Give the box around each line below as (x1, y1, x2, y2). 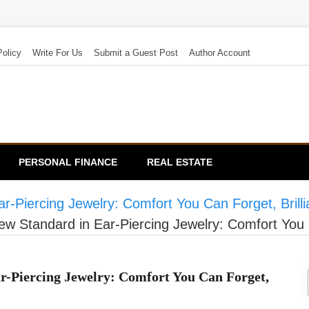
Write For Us (32, 48, 83, 58)
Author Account (189, 48, 250, 58)
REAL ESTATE (147, 156, 212, 168)
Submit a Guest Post (94, 48, 178, 58)
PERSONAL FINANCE (19, 156, 117, 168)
